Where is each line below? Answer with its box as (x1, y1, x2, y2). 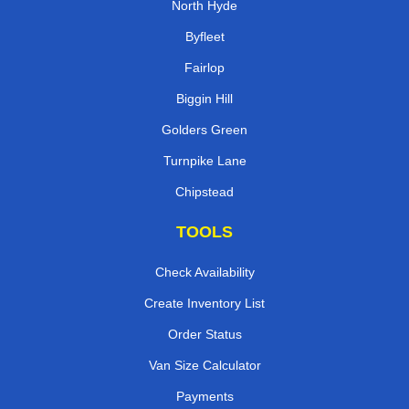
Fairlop (184, 60, 225, 76)
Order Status (167, 327, 242, 342)
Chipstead (175, 184, 234, 200)
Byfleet (184, 29, 225, 45)
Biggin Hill (176, 91, 233, 107)
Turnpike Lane (163, 153, 246, 169)
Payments (175, 389, 234, 404)
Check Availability (154, 265, 255, 280)
